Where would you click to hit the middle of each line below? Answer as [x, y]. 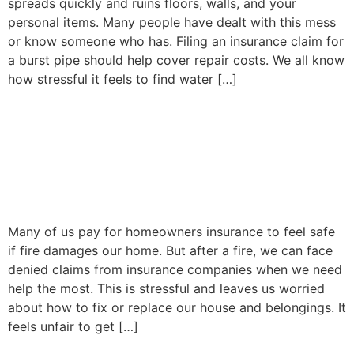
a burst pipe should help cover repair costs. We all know [176, 60]
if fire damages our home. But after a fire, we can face [170, 250]
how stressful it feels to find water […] [122, 79]
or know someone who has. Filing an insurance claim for [176, 41]
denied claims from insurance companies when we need [175, 269]
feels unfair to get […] [73, 326]
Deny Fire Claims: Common [169, 145]
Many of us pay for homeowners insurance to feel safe [171, 231]
